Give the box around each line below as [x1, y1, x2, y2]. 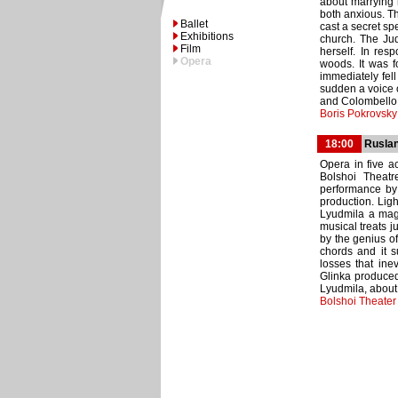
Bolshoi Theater [320, 295, 396, 307]
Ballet [180, 18, 208, 30]
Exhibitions [180, 30, 234, 43]
